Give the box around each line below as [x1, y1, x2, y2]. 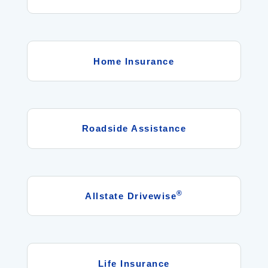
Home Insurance [93, 56, 175, 66]
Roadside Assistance [81, 123, 187, 134]
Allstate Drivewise [85, 190, 177, 201]
